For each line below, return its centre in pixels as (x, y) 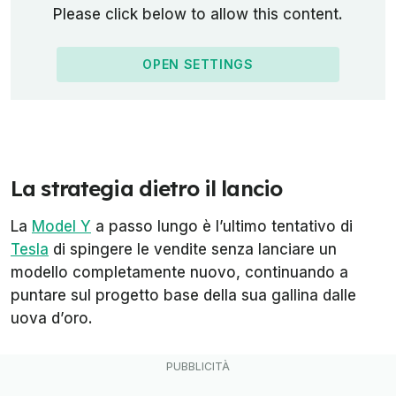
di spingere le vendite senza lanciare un (193, 250)
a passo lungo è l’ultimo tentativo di (222, 227)
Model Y (61, 227)
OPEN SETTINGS (198, 65)
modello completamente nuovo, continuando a (179, 273)
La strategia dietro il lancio (147, 189)
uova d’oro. (52, 319)
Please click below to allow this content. (198, 15)
